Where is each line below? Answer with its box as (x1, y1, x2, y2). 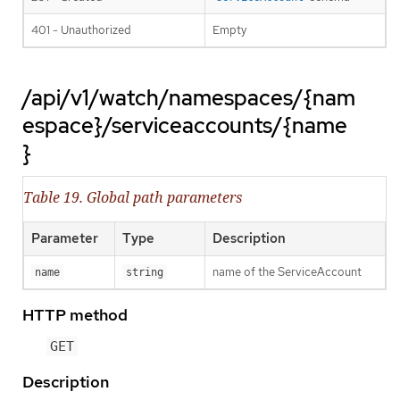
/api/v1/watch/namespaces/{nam (22, 84, 355, 112)
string (126, 265, 163, 279)
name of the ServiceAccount (212, 263, 362, 279)
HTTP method (22, 304, 128, 325)
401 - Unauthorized (31, 22, 131, 38)
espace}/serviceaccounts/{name (22, 112, 347, 140)
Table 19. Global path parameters (23, 187, 242, 207)
